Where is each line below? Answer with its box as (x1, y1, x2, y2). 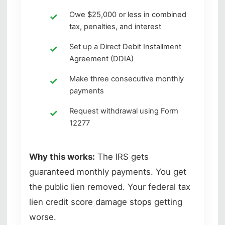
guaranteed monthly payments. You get (29, 166, 186, 177)
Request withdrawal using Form (69, 106, 178, 116)
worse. (29, 211, 56, 222)
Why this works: (29, 151, 95, 162)
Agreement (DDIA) (69, 54, 134, 63)
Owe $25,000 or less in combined (69, 10, 186, 19)
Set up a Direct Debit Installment (69, 42, 181, 51)
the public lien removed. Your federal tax (29, 181, 190, 192)
